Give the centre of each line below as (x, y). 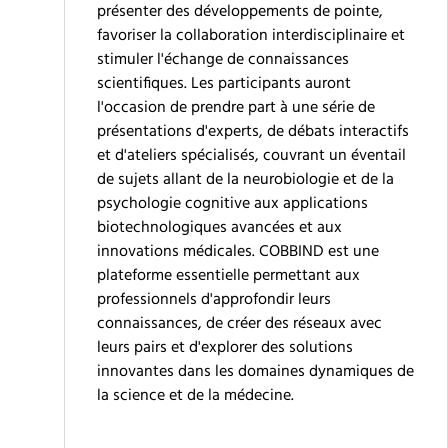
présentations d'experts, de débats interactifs (253, 132)
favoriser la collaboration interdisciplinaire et (251, 36)
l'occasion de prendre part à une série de (236, 108)
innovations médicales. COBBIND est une (238, 252)
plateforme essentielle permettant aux (228, 276)
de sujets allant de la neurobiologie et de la (245, 180)
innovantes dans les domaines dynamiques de (255, 372)
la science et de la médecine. (195, 396)
